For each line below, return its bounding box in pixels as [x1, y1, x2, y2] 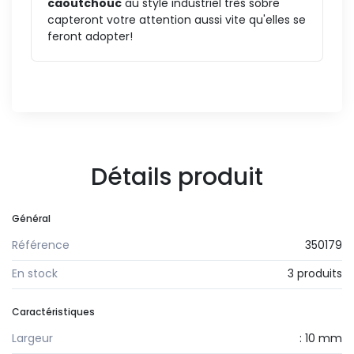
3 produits [288, 265, 342, 281]
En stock [12, 265, 58, 281]
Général [12, 211, 51, 225]
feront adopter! [47, 28, 133, 44]
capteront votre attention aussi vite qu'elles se [47, 11, 306, 28]
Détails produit [91, 160, 263, 194]
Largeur [12, 330, 53, 347]
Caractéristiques [12, 305, 95, 319]
